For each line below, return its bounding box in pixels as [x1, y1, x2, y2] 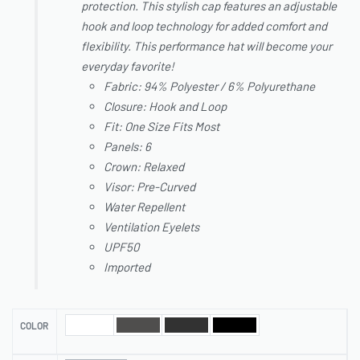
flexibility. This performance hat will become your [81, 39, 333, 54]
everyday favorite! [81, 59, 175, 74]
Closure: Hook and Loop [104, 99, 227, 114]
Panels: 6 [104, 139, 152, 154]
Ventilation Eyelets [104, 219, 200, 235]
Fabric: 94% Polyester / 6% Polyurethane [104, 79, 316, 94]
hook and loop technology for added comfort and [81, 18, 328, 34]
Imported [104, 260, 151, 275]
